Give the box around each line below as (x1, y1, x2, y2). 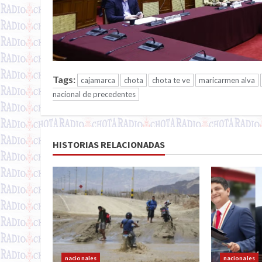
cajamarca (81, 75, 115, 85)
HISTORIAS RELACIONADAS (53, 138, 165, 150)
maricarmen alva (199, 75, 255, 85)
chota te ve (152, 75, 190, 85)
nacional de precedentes (53, 89, 136, 99)
